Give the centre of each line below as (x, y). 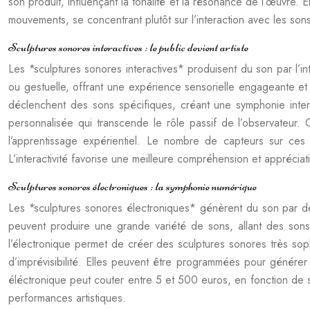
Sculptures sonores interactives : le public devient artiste (128, 47)
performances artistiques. (67, 298)
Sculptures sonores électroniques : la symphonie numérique (133, 186)
